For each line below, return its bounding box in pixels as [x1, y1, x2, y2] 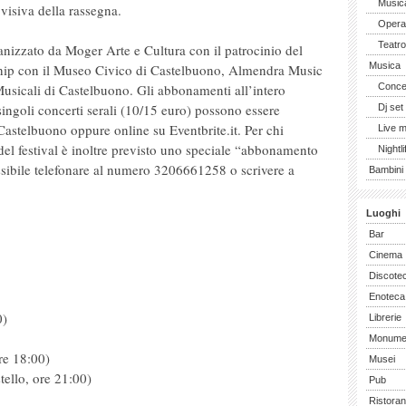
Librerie [369, 312, 401, 323]
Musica [369, 60, 401, 71]
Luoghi [366, 208, 401, 218]
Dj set [378, 101, 403, 112]
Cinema [369, 249, 402, 260]
